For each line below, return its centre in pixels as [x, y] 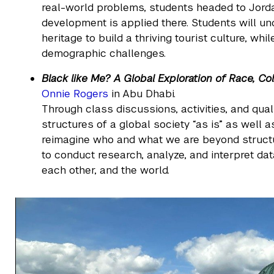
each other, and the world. [106, 170]
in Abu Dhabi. [142, 93]
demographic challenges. [104, 53]
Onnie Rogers [75, 93]
